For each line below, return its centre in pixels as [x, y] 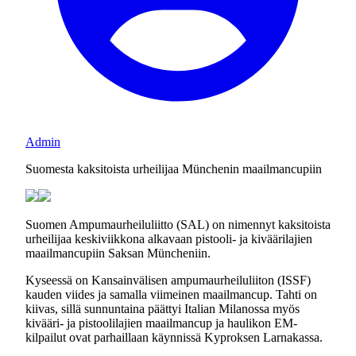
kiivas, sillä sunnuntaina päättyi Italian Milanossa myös [163, 309]
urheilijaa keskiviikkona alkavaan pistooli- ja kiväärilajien [169, 239]
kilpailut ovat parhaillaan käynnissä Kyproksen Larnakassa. [174, 337]
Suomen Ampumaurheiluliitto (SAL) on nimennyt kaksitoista [178, 224]
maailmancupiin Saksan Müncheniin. [118, 253]
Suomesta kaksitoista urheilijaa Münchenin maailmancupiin [174, 169]
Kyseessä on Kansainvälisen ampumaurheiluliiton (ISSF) [168, 280]
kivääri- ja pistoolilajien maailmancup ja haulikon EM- [161, 323]
